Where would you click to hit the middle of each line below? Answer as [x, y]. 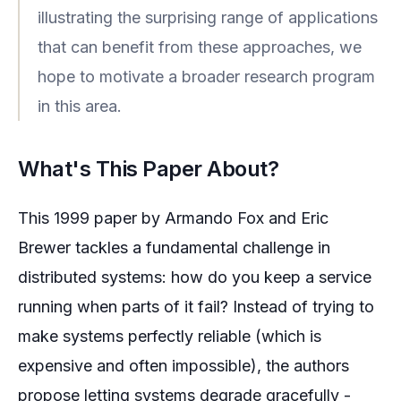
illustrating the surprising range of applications [208, 17]
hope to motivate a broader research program [206, 77]
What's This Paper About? [149, 169]
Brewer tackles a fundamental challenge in [174, 247]
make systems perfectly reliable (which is [170, 336]
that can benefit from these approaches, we [200, 47]
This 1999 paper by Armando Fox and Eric [173, 218]
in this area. [80, 106]
